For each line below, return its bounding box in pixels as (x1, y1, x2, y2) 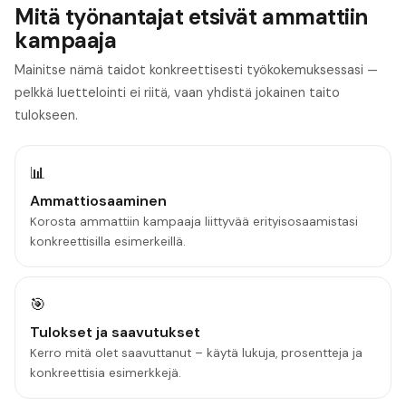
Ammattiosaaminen (30, 190, 167, 210)
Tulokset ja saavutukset (30, 322, 200, 342)
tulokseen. (14, 106, 78, 123)
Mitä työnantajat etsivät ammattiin (14, 2, 368, 31)
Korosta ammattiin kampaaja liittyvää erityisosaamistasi (30, 213, 358, 229)
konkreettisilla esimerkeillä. (30, 233, 186, 249)
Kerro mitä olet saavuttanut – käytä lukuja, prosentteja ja (30, 345, 362, 362)
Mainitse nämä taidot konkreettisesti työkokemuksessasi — (14, 61, 378, 78)
